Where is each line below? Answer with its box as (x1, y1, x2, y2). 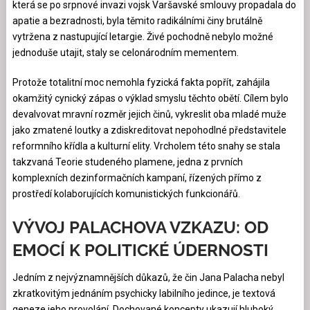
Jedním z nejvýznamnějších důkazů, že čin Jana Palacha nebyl (12, 271, 284, 283)
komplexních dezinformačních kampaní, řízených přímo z (12, 172, 262, 183)
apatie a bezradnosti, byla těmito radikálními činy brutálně (12, 15, 262, 26)
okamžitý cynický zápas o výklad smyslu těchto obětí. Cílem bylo (12, 92, 289, 104)
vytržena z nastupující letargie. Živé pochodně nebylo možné (12, 30, 273, 42)
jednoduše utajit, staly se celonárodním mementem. (12, 46, 239, 58)
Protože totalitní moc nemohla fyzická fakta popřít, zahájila (12, 76, 270, 88)
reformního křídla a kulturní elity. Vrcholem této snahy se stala (12, 140, 280, 152)
